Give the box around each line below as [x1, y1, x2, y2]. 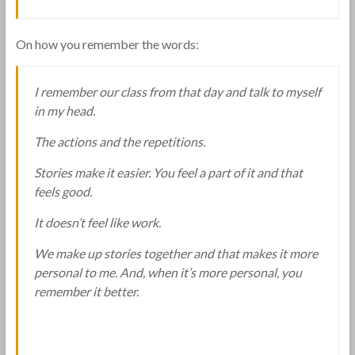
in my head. [33, 103, 95, 118]
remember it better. [33, 284, 139, 299]
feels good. [33, 184, 92, 199]
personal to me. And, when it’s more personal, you [33, 265, 302, 280]
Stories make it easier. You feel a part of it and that [33, 165, 303, 180]
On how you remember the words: [15, 36, 199, 52]
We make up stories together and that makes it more [33, 246, 318, 261]
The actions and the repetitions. [33, 134, 205, 149]
